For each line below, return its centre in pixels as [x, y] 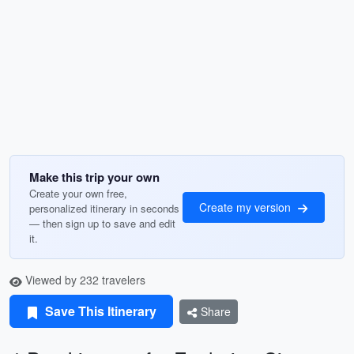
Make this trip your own [94, 177]
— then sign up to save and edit [102, 223]
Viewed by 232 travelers [84, 280]
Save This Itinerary [99, 311]
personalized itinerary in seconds [104, 208]
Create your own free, [78, 193]
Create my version [247, 207]
